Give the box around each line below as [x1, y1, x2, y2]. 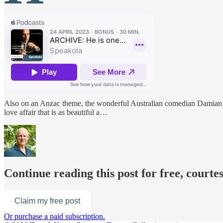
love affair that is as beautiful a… [4, 108, 108, 116]
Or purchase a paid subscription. [4, 212, 105, 221]
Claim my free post [14, 196, 80, 205]
